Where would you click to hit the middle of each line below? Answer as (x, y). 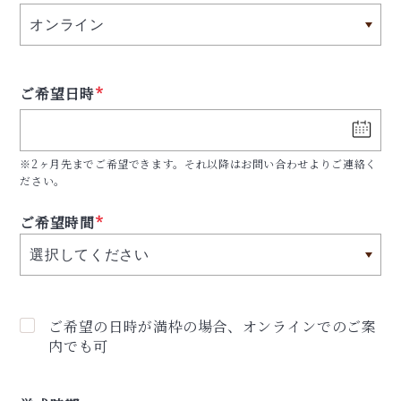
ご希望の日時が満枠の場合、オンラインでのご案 (213, 326)
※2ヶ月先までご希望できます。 (102, 163)
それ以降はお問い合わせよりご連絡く (281, 163)
